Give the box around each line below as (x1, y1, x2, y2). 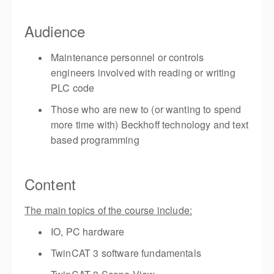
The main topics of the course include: (24, 203, 193, 217)
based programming (51, 133, 139, 147)
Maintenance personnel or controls (51, 50, 204, 64)
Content (24, 173, 76, 194)
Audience (24, 20, 86, 42)
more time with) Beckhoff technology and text (51, 117, 249, 131)
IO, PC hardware (51, 224, 125, 239)
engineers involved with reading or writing (51, 65, 235, 80)
